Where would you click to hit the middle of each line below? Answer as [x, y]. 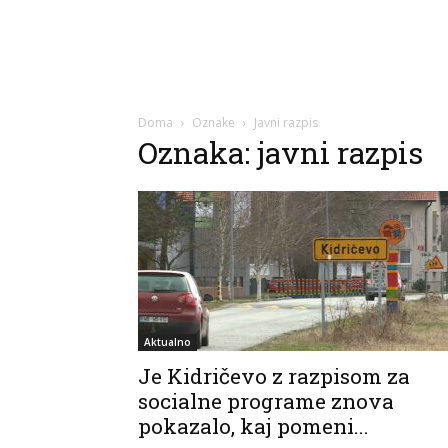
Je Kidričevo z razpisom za [274, 376]
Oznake [213, 122]
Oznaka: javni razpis [280, 152]
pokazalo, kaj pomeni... [253, 426]
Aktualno [167, 342]
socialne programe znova [266, 401]
